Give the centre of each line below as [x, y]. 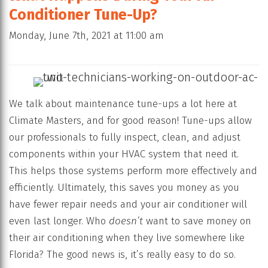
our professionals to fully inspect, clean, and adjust [125, 138]
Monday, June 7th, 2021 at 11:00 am [86, 35]
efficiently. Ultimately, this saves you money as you [124, 188]
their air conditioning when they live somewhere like [127, 238]
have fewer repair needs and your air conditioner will [128, 205]
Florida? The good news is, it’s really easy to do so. [122, 255]
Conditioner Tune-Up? [83, 15]
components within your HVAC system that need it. [124, 154]
